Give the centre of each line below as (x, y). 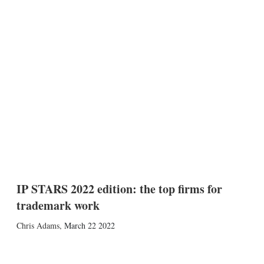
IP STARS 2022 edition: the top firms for (119, 189)
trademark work (58, 205)
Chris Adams (38, 225)
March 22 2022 (89, 225)
